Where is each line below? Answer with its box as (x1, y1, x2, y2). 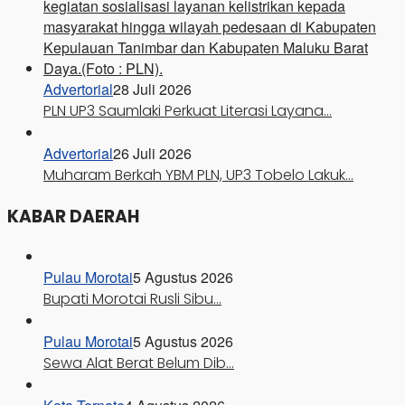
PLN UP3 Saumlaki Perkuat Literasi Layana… (43, 99, 332, 121)
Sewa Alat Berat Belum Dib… (43, 353, 234, 374)
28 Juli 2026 (113, 78, 192, 99)
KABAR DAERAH (7, 203, 139, 229)
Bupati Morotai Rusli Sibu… (43, 288, 221, 310)
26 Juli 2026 (113, 142, 192, 164)
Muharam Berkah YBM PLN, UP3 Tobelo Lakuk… (43, 164, 353, 185)
